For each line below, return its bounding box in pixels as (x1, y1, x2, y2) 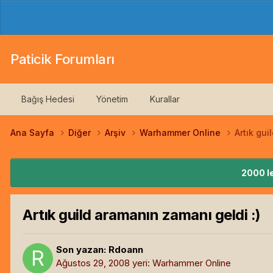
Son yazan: (56, 243, 108, 255)
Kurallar (150, 94, 180, 104)
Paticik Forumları (10, 51, 115, 67)
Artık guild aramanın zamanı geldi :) (23, 206, 261, 224)
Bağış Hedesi (21, 94, 74, 104)
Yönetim (96, 94, 128, 104)
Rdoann (108, 243, 143, 255)
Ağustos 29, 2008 (56, 257, 130, 269)
